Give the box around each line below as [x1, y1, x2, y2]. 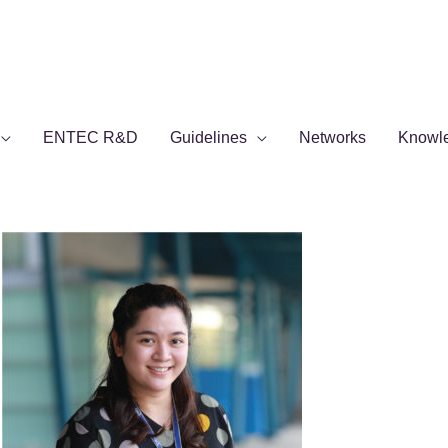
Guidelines [170, 129, 247, 146]
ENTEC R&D [43, 129, 138, 146]
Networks [299, 129, 366, 146]
